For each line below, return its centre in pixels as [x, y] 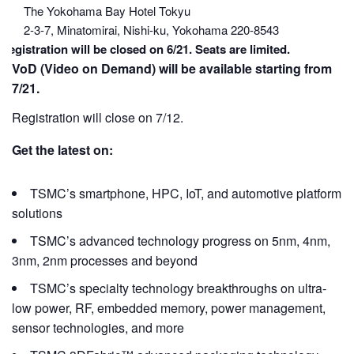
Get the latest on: [62, 150]
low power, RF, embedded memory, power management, [169, 308]
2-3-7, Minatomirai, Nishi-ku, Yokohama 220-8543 [151, 30]
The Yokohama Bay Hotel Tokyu [107, 11]
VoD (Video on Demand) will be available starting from [172, 68]
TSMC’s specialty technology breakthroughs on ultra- [178, 288]
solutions [37, 213]
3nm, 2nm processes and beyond [105, 260]
